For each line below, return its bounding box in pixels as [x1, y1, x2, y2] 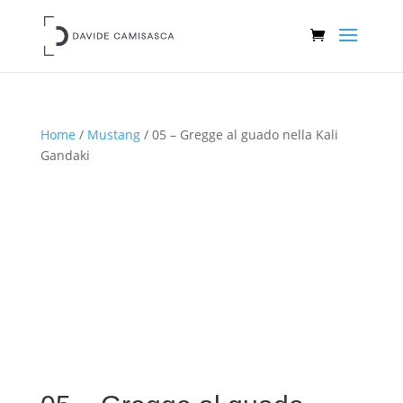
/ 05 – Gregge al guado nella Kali [139, 126, 338, 143]
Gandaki [40, 147, 90, 164]
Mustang [86, 126, 140, 143]
